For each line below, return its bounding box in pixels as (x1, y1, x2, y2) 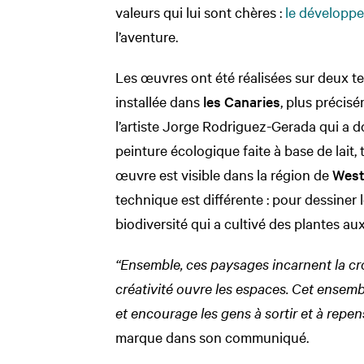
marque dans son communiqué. (115, 327, 309, 346)
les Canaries (203, 91, 280, 110)
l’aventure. (115, 26, 178, 45)
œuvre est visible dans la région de (115, 164, 332, 184)
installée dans (115, 91, 203, 110)
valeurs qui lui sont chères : (115, 2, 285, 21)
